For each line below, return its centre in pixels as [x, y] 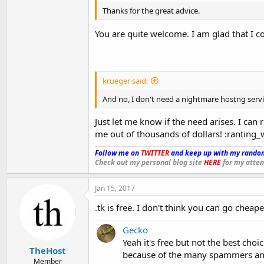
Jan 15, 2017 [115, 188]
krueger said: [125, 81]
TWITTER [155, 153]
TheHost [47, 250]
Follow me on [118, 153]
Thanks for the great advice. [151, 10]
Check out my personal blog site [149, 162]
